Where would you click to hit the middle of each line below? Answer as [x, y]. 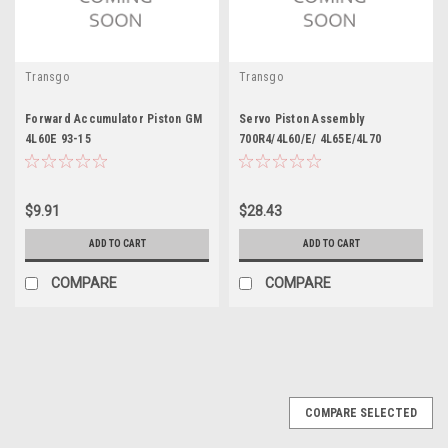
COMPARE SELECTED [361, 412]
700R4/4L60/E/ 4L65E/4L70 [310, 138]
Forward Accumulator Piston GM [114, 118]
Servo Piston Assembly [302, 118]
